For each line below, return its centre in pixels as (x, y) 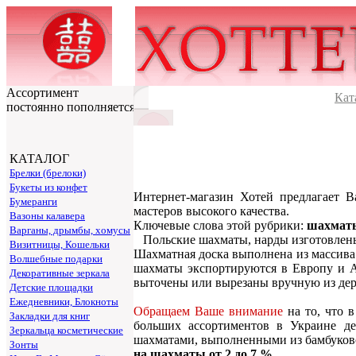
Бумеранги (33, 201)
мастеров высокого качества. (211, 211)
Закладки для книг (50, 316)
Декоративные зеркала (60, 273)
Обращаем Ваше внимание (208, 311)
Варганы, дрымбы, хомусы (70, 230)
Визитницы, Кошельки (60, 244)
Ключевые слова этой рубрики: (220, 225)
